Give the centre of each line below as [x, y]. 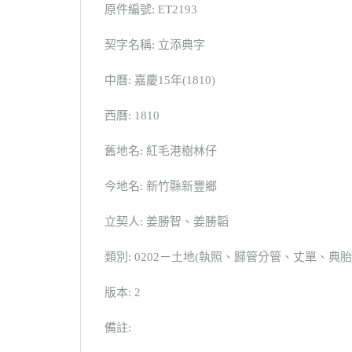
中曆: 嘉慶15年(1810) [160, 80]
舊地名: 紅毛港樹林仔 [161, 151]
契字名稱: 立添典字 [155, 45]
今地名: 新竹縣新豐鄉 [161, 186]
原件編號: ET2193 [151, 9]
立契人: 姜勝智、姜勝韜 [167, 222]
